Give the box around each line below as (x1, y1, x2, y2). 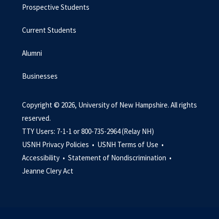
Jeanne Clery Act (22, 166, 73, 175)
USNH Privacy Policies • (22, 140, 96, 149)
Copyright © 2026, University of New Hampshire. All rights (22, 100, 197, 109)
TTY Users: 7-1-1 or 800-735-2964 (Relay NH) (22, 127, 154, 136)
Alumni (22, 48, 42, 58)
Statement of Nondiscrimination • (68, 153, 173, 162)
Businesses (22, 71, 58, 81)
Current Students (22, 25, 76, 35)
